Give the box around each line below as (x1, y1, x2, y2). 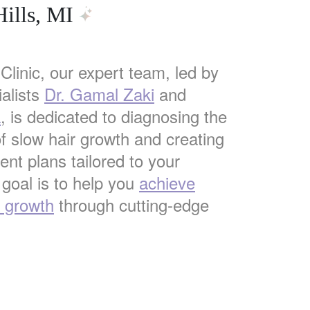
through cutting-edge (54, 192, 209, 217)
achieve (139, 170, 195, 194)
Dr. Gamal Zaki (44, 82, 154, 106)
